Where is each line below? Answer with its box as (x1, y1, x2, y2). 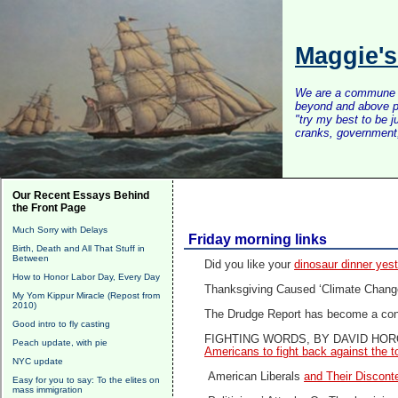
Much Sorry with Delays (12, 225, 107, 235)
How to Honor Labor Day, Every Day (12, 272, 160, 282)
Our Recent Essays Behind (12, 189, 149, 202)
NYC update (12, 356, 63, 366)
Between (12, 253, 49, 263)
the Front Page (12, 202, 86, 214)
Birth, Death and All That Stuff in (12, 243, 145, 253)
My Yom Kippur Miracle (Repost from (12, 291, 160, 300)
